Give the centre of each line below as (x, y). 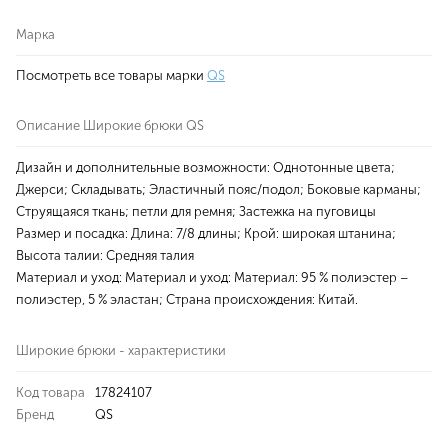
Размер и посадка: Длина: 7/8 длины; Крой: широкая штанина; (206, 234)
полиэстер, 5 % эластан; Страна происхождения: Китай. (187, 300)
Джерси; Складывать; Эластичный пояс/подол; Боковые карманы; (218, 190)
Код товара (50, 393)
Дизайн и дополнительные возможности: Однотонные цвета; (205, 168)
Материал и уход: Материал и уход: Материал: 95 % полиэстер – (212, 278)
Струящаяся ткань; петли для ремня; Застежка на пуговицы (196, 212)
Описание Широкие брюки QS (110, 126)
